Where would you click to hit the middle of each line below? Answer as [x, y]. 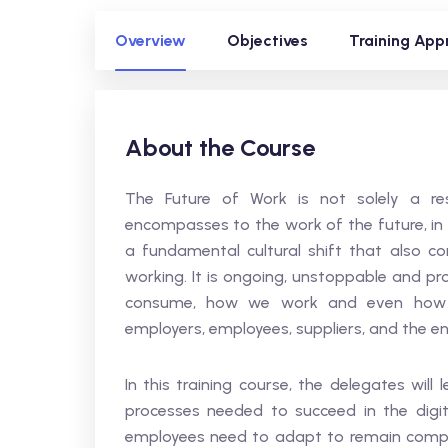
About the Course [219, 147]
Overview [150, 40]
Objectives [267, 40]
